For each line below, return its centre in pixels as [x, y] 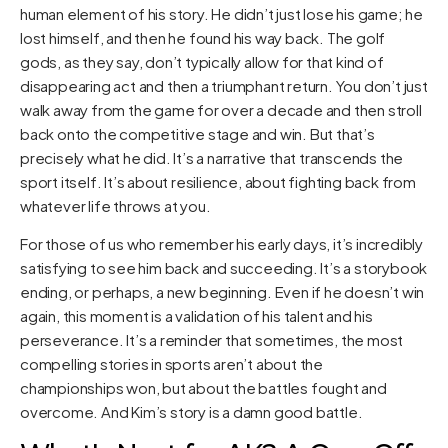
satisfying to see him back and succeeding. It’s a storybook [224, 268]
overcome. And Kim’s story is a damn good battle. [191, 412]
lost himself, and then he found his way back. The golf [203, 37]
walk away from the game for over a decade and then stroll [221, 109]
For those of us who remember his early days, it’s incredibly [221, 244]
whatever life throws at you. [115, 205]
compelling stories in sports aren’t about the [171, 364]
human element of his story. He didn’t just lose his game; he [221, 13]
